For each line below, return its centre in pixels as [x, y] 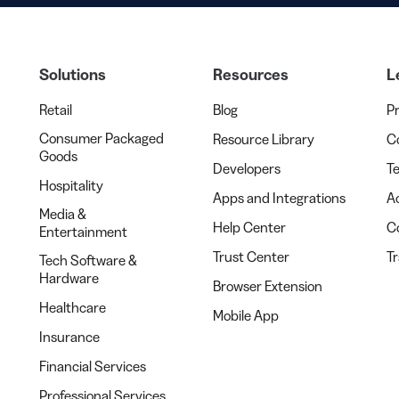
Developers [247, 169]
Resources [251, 75]
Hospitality [71, 186]
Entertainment [83, 232]
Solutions [73, 75]
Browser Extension [268, 286]
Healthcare [73, 308]
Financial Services [93, 366]
